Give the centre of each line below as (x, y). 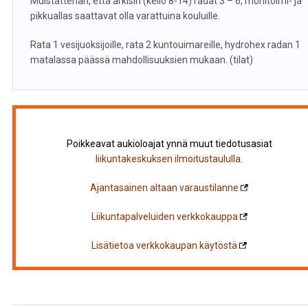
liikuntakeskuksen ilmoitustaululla (168, 159)
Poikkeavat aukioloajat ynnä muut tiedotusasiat (169, 144)
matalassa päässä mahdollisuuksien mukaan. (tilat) (141, 60)
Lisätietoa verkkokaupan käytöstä (165, 245)
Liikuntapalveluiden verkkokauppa (164, 217)
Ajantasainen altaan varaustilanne (165, 188)
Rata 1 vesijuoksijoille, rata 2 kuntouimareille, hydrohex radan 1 (165, 45)
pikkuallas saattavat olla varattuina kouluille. (125, 16)
